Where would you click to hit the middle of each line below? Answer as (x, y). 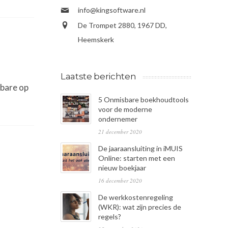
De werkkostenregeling (136, 197)
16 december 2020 (120, 181)
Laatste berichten (98, 77)
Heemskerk (96, 40)
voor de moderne (125, 109)
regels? (110, 217)
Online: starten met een (137, 158)
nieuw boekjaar (122, 168)
